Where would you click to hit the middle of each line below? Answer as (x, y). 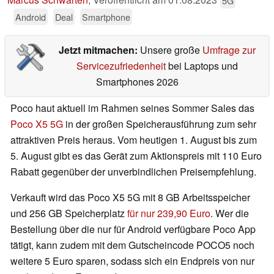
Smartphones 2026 (137, 82)
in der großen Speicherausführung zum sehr (160, 124)
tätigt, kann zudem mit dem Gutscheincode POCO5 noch (132, 245)
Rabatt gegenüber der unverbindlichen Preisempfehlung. (133, 172)
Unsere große (171, 50)
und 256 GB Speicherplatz (69, 213)
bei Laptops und (202, 66)
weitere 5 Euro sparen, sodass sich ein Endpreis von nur (132, 261)
